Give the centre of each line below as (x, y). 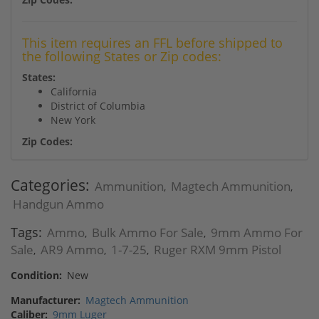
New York (73, 120)
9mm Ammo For (257, 232)
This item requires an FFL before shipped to (152, 42)
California (74, 91)
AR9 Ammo (72, 249)
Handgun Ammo (58, 204)
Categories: (50, 185)
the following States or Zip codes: (122, 56)
